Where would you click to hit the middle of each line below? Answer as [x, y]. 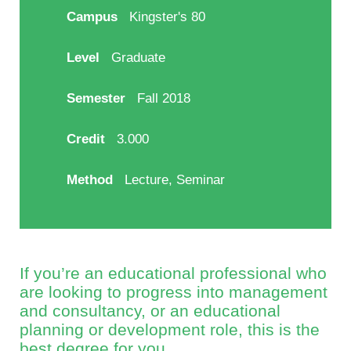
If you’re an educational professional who [173, 273]
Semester [96, 99]
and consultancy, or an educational [150, 311]
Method [90, 180]
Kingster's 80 [167, 17]
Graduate [138, 58]
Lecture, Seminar [175, 180]
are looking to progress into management [174, 292]
